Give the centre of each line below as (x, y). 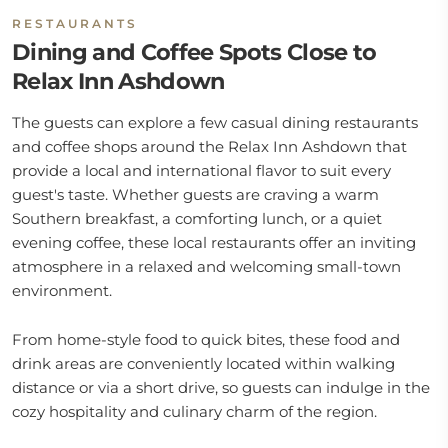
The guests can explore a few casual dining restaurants (215, 122)
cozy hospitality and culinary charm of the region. (194, 411)
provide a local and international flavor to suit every (201, 170)
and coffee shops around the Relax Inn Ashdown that (209, 146)
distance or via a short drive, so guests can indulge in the (221, 387)
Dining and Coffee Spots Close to (194, 52)
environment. (62, 290)
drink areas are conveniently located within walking (203, 363)
